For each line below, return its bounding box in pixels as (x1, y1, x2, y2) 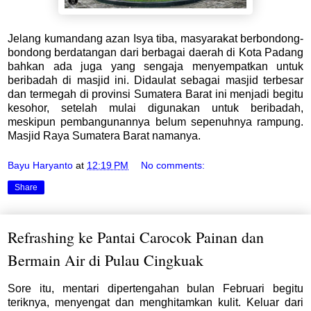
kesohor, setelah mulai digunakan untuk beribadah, (8, 101, 303, 114)
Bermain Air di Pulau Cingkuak (8, 250, 203, 271)
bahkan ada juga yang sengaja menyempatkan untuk (8, 60, 303, 72)
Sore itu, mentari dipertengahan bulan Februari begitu (8, 282, 303, 294)
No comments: (141, 160, 205, 171)
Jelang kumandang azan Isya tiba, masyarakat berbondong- (8, 32, 303, 44)
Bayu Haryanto (8, 160, 73, 171)
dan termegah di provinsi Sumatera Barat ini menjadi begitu (8, 87, 303, 100)
